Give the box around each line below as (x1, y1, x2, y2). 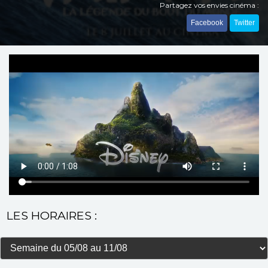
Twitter (234, 18, 255, 27)
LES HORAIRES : (7, 208, 97, 223)
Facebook (191, 18, 223, 27)
